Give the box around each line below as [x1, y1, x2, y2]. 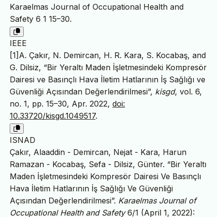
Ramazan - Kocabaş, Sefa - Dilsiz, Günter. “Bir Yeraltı [10, 159, 206, 169]
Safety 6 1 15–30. [10, 14, 72, 24]
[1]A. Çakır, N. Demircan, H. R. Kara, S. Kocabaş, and [10, 50, 206, 60]
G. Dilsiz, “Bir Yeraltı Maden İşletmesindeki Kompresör [10, 62, 207, 72]
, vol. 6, [175, 86, 202, 96]
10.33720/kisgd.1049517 [10, 110, 95, 121]
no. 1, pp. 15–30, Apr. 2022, [10, 98, 112, 108]
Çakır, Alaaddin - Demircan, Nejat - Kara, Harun [10, 147, 186, 157]
